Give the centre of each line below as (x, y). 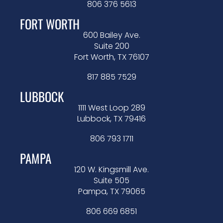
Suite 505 (111, 181)
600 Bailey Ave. (111, 35)
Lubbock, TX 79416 (111, 119)
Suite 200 (111, 46)
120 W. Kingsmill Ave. (111, 170)
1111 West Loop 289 (111, 108)
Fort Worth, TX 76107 (111, 57)
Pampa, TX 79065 (111, 192)
